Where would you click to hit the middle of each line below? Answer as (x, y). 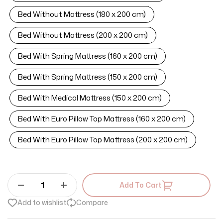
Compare (92, 202)
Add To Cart (140, 185)
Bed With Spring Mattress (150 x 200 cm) (88, 77)
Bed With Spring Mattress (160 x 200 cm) (88, 56)
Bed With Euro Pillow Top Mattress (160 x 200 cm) (102, 119)
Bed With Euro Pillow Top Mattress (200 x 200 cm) (103, 140)
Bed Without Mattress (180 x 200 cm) (82, 14)
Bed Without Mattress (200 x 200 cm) (83, 35)
